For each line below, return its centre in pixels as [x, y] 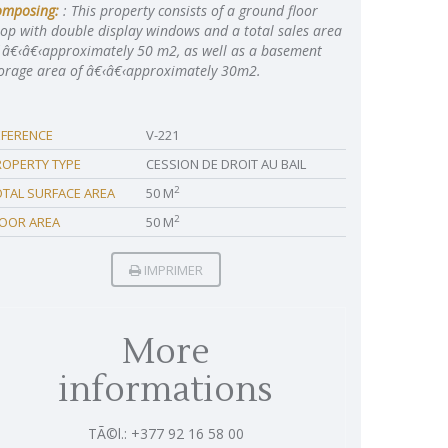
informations [166, 390]
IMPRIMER [172, 270]
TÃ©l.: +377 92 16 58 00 [166, 433]
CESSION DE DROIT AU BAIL [226, 164]
